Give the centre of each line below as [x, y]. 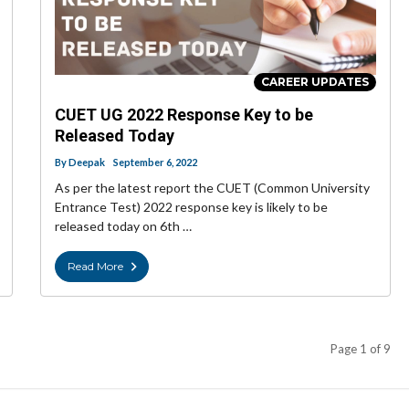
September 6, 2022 [155, 163]
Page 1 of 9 [361, 349]
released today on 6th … [123, 226]
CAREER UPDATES [315, 82]
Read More [95, 267]
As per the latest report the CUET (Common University [212, 188]
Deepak [87, 163]
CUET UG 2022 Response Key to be [184, 115]
